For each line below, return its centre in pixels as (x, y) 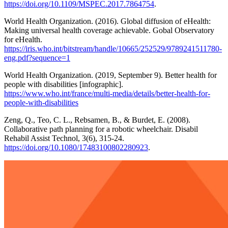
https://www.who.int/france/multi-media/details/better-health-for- (107, 93)
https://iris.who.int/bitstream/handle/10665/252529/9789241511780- (113, 48)
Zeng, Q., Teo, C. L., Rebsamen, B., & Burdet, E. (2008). (97, 120)
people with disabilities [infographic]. (64, 84)
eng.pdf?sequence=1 (37, 58)
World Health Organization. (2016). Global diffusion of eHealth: (107, 21)
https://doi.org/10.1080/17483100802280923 (76, 147)
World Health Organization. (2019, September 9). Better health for (110, 75)
